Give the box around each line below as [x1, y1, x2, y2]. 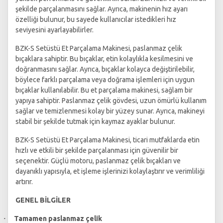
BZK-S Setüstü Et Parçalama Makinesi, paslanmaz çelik [15, 44, 182, 53]
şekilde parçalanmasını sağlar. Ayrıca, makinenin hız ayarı [15, 5, 188, 13]
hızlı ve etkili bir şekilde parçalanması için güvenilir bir [15, 146, 178, 155]
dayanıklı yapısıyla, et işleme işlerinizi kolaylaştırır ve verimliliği [15, 167, 205, 176]
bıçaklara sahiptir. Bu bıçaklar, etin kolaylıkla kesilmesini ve [15, 55, 193, 63]
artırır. [15, 178, 33, 186]
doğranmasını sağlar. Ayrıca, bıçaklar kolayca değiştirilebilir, [15, 65, 195, 74]
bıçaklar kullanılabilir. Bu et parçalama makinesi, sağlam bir [15, 86, 193, 95]
